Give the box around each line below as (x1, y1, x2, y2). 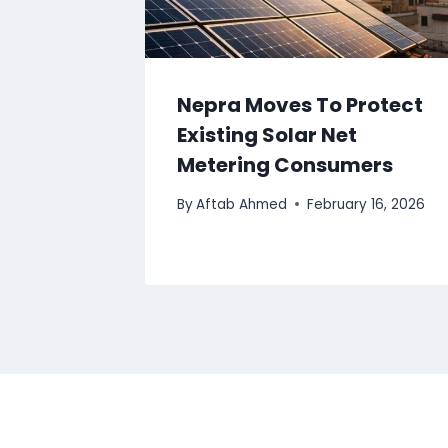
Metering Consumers (177, 151, 393, 180)
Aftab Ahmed (196, 194, 288, 214)
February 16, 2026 (307, 194, 426, 214)
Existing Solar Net (177, 121, 357, 150)
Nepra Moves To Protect (177, 91, 423, 120)
